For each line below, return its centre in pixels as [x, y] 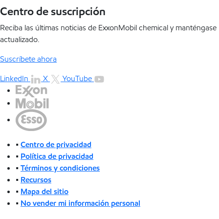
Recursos [36, 180]
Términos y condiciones [60, 168]
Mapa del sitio [44, 192]
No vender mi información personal [80, 203]
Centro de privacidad [56, 145]
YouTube [77, 79]
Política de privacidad [57, 156]
